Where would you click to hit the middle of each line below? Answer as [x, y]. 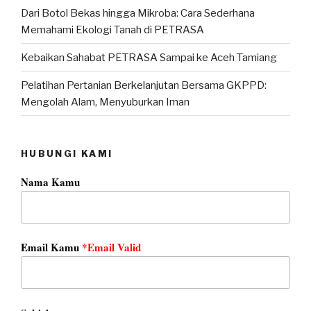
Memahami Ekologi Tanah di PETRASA [112, 30]
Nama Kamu [50, 182]
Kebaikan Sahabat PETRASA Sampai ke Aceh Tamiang [149, 57]
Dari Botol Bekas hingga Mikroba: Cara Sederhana [138, 13]
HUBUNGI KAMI [67, 154]
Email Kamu [51, 247]
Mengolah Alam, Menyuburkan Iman [105, 102]
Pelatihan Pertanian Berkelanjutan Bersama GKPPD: [144, 85]
